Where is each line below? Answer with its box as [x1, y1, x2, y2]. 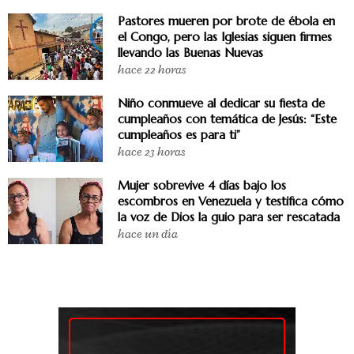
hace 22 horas [118, 62, 186, 77]
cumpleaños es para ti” [118, 126, 240, 142]
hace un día [118, 226, 178, 242]
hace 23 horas [118, 144, 185, 160]
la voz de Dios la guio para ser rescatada [118, 209, 340, 224]
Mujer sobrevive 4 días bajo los [118, 177, 286, 193]
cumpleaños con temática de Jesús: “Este [118, 111, 337, 126]
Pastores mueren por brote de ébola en [118, 13, 335, 28]
